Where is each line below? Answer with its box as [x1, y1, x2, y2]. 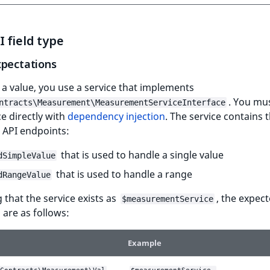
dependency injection [67, 110, 165, 124]
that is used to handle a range [54, 168, 192, 181]
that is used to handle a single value [58, 148, 224, 162]
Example [128, 237, 162, 249]
